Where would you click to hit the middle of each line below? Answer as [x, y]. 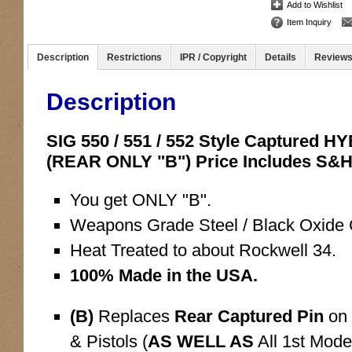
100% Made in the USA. [164, 275]
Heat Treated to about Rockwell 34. [203, 250]
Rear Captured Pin [249, 316]
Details [280, 57]
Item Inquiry [309, 22]
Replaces [134, 316]
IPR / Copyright [213, 57]
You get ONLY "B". [141, 200]
